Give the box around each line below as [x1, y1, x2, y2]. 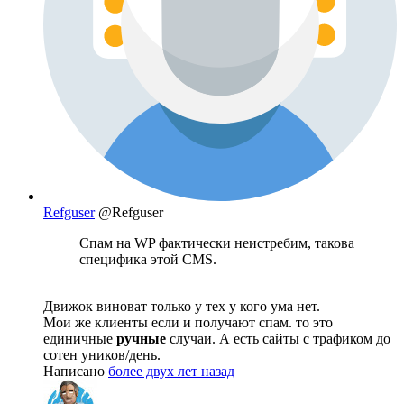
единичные [43, 330, 116, 346]
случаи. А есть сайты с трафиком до [166, 330, 390, 346]
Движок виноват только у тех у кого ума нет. [43, 298, 320, 314]
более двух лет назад [108, 363, 234, 379]
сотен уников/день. [43, 346, 161, 363]
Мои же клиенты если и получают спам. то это [43, 314, 333, 330]
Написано [43, 363, 108, 379]
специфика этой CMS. [79, 251, 216, 267]
